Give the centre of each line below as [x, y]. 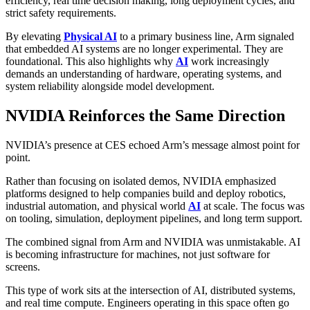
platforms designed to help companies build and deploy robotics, [146, 193]
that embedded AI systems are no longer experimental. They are [144, 49]
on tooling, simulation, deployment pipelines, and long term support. [154, 218]
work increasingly [229, 62]
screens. [23, 266]
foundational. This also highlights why [91, 62]
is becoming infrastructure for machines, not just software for [138, 254]
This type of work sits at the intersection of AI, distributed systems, [151, 290]
